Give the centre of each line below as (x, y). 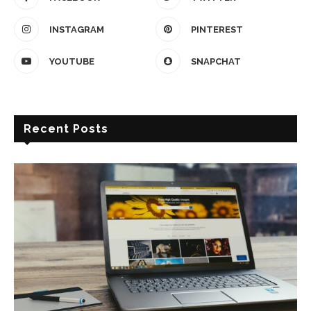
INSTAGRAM (77, 30)
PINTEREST (217, 30)
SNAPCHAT (216, 62)
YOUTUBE (72, 62)
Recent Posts (66, 129)
